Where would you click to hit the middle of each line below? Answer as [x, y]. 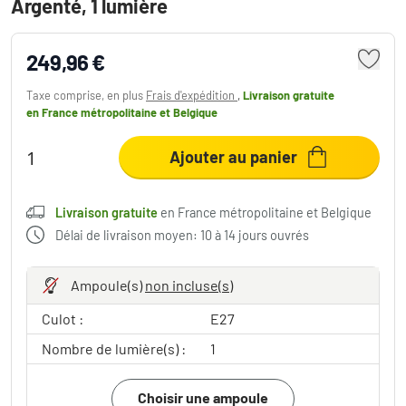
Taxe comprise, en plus [86, 95]
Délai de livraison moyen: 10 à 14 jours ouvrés [182, 235]
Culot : [63, 318]
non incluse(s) [189, 285]
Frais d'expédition [192, 95]
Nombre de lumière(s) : [114, 348]
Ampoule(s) [108, 285]
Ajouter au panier [234, 156]
